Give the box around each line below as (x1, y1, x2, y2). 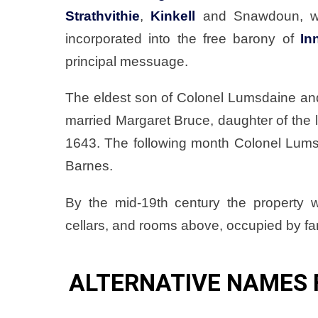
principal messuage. (65, 54, 188, 70)
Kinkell (150, 9, 196, 24)
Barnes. (65, 158, 113, 174)
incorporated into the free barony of (65, 31, 300, 47)
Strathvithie (65, 9, 140, 24)
